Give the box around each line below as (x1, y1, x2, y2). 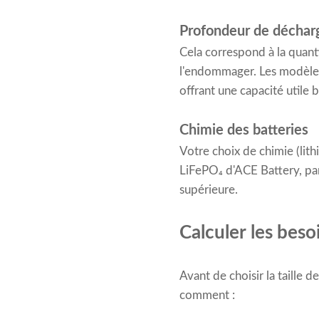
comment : (179, 289, 235, 302)
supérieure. (179, 184, 238, 197)
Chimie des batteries (179, 123, 308, 138)
